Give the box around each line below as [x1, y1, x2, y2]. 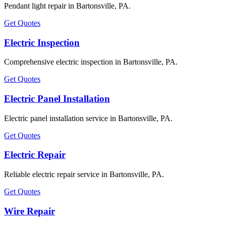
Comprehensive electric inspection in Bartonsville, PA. [4, 58, 178, 67]
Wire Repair [4, 205, 55, 216]
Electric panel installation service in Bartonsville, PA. [4, 114, 173, 123]
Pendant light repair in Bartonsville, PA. [4, 1, 131, 10]
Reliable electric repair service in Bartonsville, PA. [4, 170, 164, 179]
